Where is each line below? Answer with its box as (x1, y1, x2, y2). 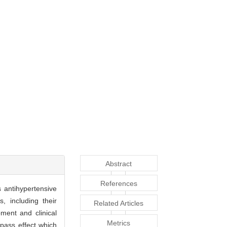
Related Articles (94, 199, 144, 208)
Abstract (105, 160, 132, 168)
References (100, 179, 137, 188)
